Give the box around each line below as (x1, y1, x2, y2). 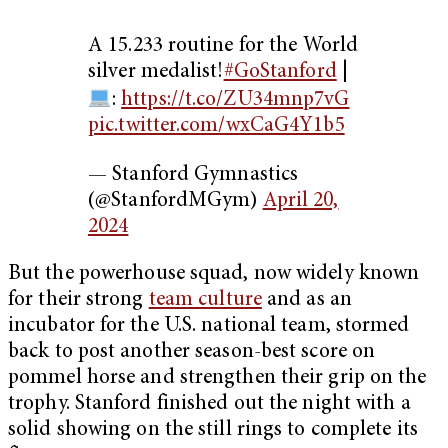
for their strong (8, 290, 149, 312)
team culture (148, 290, 262, 312)
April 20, (262, 191, 339, 213)
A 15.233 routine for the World (88, 35, 359, 57)
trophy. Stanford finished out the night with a (8, 394, 411, 416)
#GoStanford (223, 61, 337, 83)
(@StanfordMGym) (88, 191, 263, 213)
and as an (261, 290, 352, 312)
